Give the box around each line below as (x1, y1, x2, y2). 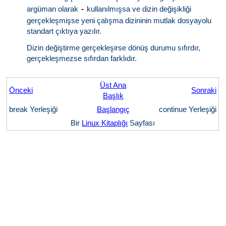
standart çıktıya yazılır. (27, 27, 102, 35)
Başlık (102, 91, 124, 100)
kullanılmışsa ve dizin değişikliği (85, 5, 192, 13)
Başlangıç (96, 105, 130, 114)
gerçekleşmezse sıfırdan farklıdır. (27, 54, 137, 63)
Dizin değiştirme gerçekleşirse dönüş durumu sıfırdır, (27, 43, 201, 52)
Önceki (9, 86, 33, 94)
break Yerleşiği (9, 105, 60, 114)
